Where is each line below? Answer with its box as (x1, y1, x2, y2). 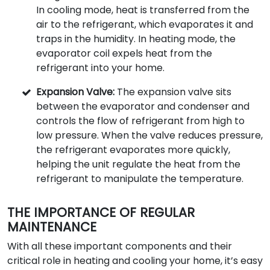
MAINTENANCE (7, 218, 96, 236)
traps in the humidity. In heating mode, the (36, 32, 236, 46)
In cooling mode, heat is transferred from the (36, 3, 250, 17)
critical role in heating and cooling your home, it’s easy (7, 254, 263, 268)
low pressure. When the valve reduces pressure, (36, 128, 263, 142)
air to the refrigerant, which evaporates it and (36, 17, 253, 31)
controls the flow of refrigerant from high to (36, 114, 245, 128)
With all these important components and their (7, 239, 232, 253)
